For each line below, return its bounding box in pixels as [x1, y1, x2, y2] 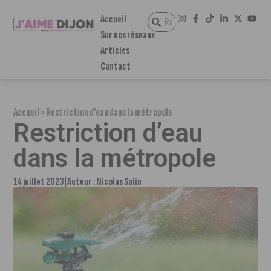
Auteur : [67, 175, 97, 188]
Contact [100, 60, 131, 73]
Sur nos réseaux [100, 28, 155, 41]
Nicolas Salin [96, 175, 142, 188]
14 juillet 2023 [13, 175, 65, 188]
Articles [100, 44, 129, 57]
